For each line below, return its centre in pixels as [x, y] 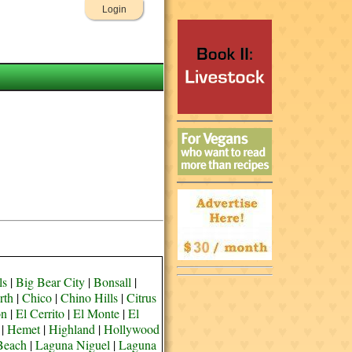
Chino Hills [89, 297]
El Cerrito [40, 313]
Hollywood [131, 329]
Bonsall [113, 282]
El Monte [97, 313]
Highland [71, 329]
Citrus [141, 297]
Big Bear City [51, 282]
